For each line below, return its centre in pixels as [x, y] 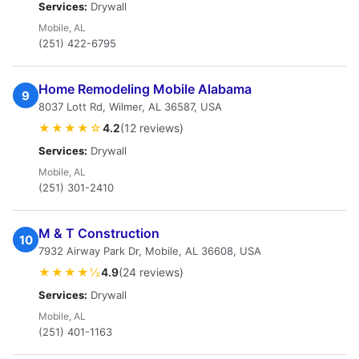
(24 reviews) [151, 272]
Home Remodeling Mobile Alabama [145, 89]
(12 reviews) [152, 128]
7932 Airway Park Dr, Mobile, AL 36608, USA [150, 251]
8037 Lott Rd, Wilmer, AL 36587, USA [130, 107]
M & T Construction [99, 233]
